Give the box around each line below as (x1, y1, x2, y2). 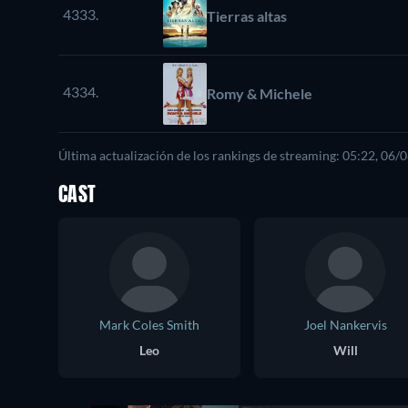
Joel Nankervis (303, 317, 387, 333)
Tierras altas (207, 7, 287, 25)
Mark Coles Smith (99, 317, 199, 333)
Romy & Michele (207, 85, 312, 103)
